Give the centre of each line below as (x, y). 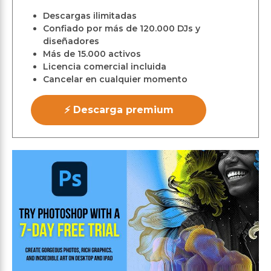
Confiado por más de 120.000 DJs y (122, 28)
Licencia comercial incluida (105, 67)
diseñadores (71, 41)
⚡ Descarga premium (119, 110)
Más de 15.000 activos (92, 54)
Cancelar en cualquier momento (115, 79)
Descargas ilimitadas (90, 16)
